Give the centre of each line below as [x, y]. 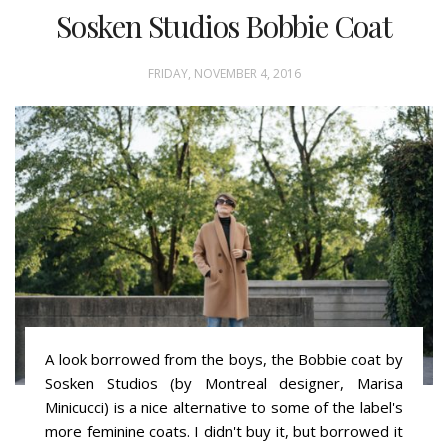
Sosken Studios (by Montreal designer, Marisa [224, 383]
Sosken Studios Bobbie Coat [224, 26]
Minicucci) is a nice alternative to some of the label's [224, 407]
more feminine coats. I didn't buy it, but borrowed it [224, 431]
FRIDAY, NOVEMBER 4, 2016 [224, 73]
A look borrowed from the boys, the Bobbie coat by [224, 359]
